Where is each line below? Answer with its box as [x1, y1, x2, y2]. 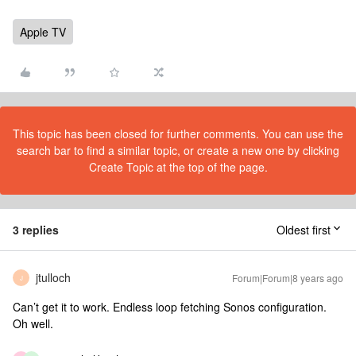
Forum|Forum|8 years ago [232, 271, 343, 284]
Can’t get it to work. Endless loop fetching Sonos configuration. [13, 299, 327, 315]
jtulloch [36, 269, 71, 285]
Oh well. [13, 315, 53, 331]
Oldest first [277, 222, 331, 238]
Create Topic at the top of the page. [88, 159, 268, 175]
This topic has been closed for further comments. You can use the [13, 126, 343, 141]
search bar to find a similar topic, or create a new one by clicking [17, 142, 339, 158]
